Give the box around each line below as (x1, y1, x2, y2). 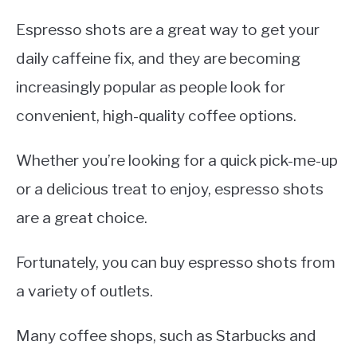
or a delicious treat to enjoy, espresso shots (16, 178, 324, 198)
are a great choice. (16, 207, 147, 227)
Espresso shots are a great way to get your (16, 19, 320, 39)
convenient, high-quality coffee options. (16, 105, 296, 125)
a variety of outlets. (16, 280, 153, 300)
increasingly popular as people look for (16, 76, 285, 96)
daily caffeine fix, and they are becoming (16, 48, 300, 68)
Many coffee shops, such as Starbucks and (16, 325, 316, 345)
